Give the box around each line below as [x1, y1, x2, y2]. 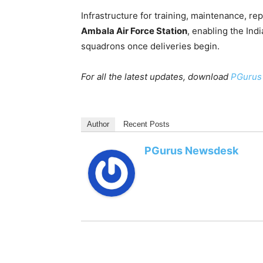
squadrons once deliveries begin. [81, 41, 220, 52]
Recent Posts [123, 120, 170, 129]
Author [87, 120, 109, 129]
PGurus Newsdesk [144, 144, 238, 157]
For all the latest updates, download [81, 71, 231, 82]
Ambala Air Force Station [81, 25, 187, 36]
